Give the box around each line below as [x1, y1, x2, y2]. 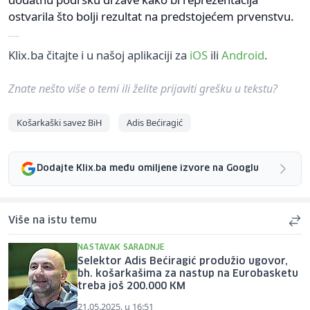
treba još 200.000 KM [77, 281, 185, 291]
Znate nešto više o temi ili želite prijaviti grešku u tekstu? [8, 80, 277, 96]
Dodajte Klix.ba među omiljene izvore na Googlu [37, 164, 259, 174]
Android [221, 46, 264, 63]
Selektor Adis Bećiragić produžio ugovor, [77, 256, 288, 266]
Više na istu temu [8, 215, 97, 226]
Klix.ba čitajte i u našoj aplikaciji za [8, 46, 190, 63]
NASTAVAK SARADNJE [77, 243, 165, 251]
